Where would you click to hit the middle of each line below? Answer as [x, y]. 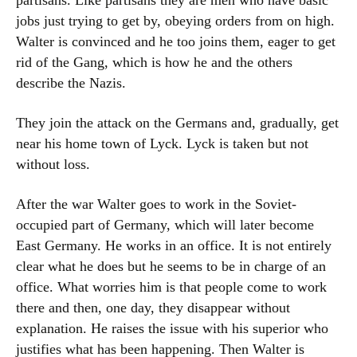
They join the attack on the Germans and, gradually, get [177, 123]
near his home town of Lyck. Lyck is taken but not [162, 143]
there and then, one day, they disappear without [153, 308]
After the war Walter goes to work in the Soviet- [156, 204]
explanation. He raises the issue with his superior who [172, 328]
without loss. [53, 164]
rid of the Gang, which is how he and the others [154, 62]
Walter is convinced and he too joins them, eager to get [176, 41]
